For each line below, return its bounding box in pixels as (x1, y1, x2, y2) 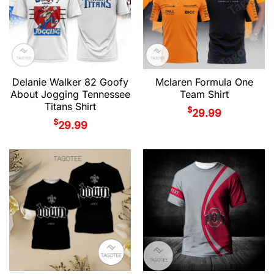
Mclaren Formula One (155, 76, 253, 89)
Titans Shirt (44, 100, 96, 113)
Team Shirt (179, 88, 229, 101)
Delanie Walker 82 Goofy (12, 76, 128, 89)
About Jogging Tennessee (10, 88, 130, 101)
